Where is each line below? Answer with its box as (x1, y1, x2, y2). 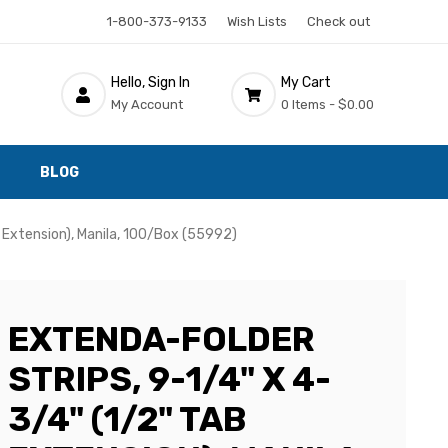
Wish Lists (226, 14, 287, 29)
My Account (110, 96, 183, 112)
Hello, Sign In (110, 73, 190, 91)
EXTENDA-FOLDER (8, 319, 315, 360)
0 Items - (280, 96, 335, 112)
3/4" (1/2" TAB (8, 399, 246, 440)
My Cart (280, 73, 331, 91)
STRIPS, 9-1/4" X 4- (8, 359, 331, 400)
